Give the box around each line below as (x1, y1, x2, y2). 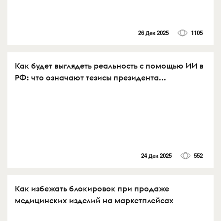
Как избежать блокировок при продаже (15, 183, 169, 193)
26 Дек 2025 (138, 29, 169, 37)
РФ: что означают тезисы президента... (15, 73, 166, 83)
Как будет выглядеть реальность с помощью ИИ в (15, 61, 203, 71)
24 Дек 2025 (141, 151, 172, 160)
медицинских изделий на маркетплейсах (15, 195, 174, 205)
